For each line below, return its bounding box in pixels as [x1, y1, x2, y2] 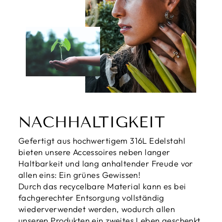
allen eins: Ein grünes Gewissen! [18, 169, 141, 180]
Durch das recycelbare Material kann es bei [18, 180, 186, 191]
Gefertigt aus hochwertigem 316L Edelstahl [18, 135, 185, 146]
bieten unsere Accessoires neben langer [18, 146, 170, 157]
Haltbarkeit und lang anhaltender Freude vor [18, 158, 193, 168]
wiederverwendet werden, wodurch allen [18, 203, 175, 214]
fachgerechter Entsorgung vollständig [18, 192, 165, 203]
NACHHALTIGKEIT [18, 112, 165, 131]
